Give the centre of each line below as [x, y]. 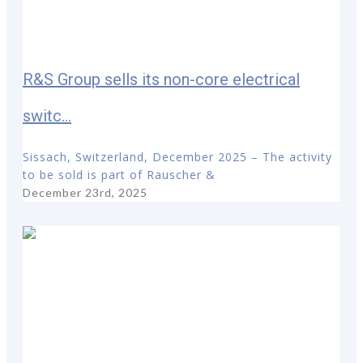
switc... [47, 116]
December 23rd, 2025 [85, 192]
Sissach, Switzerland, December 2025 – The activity [177, 156]
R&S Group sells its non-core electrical [161, 80]
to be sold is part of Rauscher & [119, 174]
